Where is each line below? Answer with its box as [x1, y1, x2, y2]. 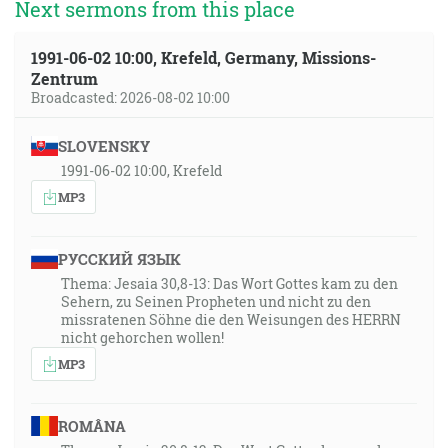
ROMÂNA [57, 416, 126, 436]
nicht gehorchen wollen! [61, 328, 224, 347]
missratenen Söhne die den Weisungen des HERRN [61, 310, 401, 329]
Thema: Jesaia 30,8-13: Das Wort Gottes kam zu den [61, 274, 398, 293]
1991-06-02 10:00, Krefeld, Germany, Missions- [31, 47, 376, 68]
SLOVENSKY [57, 136, 150, 156]
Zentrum [31, 68, 98, 89]
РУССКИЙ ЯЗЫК [57, 249, 181, 269]
